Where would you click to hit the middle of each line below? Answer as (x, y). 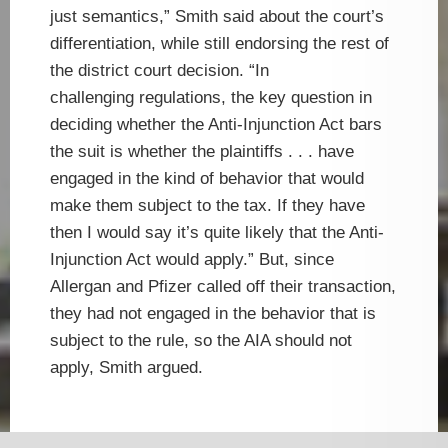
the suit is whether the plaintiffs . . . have (202, 151)
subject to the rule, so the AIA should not (201, 340)
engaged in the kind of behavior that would (207, 178)
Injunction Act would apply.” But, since (192, 259)
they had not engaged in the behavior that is (213, 313)
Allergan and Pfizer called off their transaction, (223, 286)
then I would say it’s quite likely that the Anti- (217, 232)
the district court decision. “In (159, 70)
